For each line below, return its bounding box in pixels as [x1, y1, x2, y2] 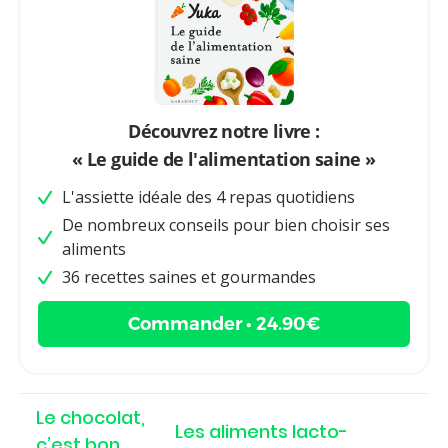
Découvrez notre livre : [128, 119, 320, 144]
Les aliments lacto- [174, 418, 348, 444]
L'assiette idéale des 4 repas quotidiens [62, 186, 355, 209]
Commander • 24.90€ [128, 313, 320, 336]
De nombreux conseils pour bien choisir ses [62, 214, 390, 237]
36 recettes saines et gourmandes [62, 266, 316, 289]
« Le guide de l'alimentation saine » [72, 147, 376, 172]
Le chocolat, [36, 405, 146, 431]
